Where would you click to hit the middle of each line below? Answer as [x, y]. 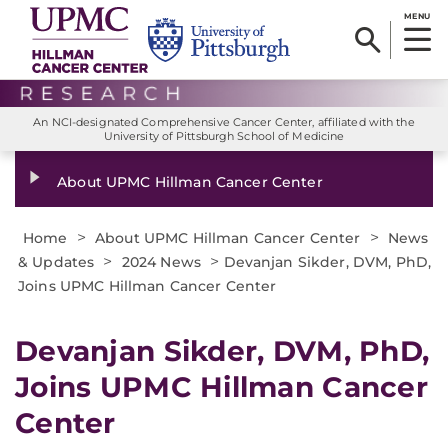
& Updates [56, 262]
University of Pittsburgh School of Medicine [224, 136]
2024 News [161, 262]
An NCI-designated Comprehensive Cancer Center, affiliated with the [224, 122]
